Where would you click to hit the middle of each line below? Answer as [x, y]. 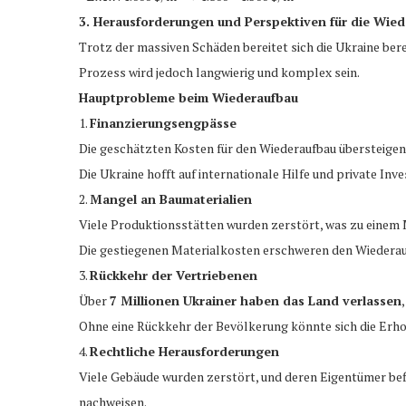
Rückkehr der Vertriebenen [174, 275]
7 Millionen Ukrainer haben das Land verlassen [256, 300]
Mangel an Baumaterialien [171, 198]
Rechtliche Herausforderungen [184, 351]
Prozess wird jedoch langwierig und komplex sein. [219, 72]
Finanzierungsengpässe [163, 122]
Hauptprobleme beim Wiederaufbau [188, 97]
